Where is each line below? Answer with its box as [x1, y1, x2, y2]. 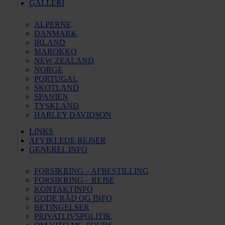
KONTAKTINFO [34, 185, 93, 193]
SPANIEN [34, 92, 68, 101]
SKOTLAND [34, 83, 79, 92]
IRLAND [34, 38, 65, 47]
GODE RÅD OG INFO [34, 194, 112, 202]
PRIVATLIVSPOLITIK [34, 212, 111, 220]
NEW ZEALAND [34, 56, 94, 65]
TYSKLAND [34, 101, 79, 110]
